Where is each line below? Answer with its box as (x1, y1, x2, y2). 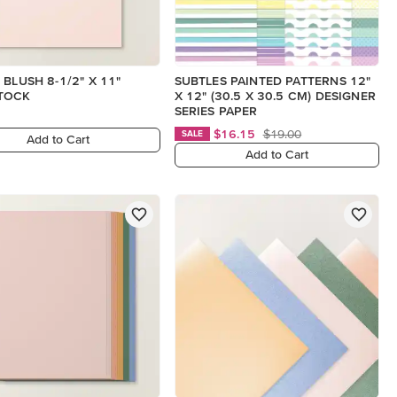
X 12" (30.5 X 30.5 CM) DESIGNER (174, 88, 376, 103)
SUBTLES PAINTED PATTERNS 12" (174, 73, 371, 88)
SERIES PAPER (174, 103, 258, 118)
